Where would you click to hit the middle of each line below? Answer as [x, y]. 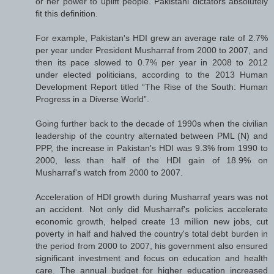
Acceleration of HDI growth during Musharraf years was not [152, 197]
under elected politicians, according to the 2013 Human [152, 74]
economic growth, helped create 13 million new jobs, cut [152, 221]
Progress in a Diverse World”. [92, 99]
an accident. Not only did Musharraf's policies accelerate [152, 209]
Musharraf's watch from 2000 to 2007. [109, 172]
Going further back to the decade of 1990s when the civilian [152, 123]
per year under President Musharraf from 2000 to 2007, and [152, 50]
